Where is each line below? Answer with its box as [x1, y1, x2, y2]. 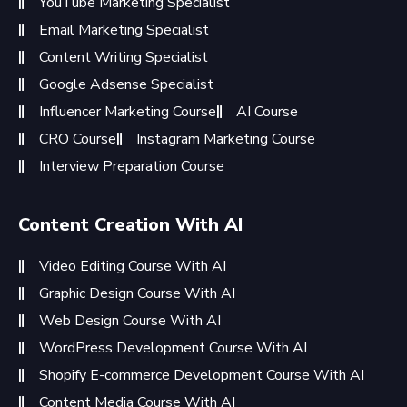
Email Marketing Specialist [38, 20, 209, 40]
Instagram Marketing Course [136, 129, 315, 149]
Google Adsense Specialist [38, 74, 213, 94]
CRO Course [38, 129, 116, 149]
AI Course [236, 102, 298, 122]
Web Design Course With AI [38, 311, 221, 331]
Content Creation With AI [18, 213, 243, 237]
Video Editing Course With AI [38, 256, 226, 276]
